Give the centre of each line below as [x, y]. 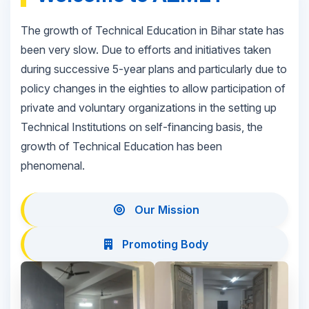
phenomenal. [53, 166]
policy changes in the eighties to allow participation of [153, 89]
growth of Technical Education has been [121, 147]
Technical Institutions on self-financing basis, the [142, 127]
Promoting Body [164, 245]
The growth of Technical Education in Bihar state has [152, 31]
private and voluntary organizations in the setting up [149, 108]
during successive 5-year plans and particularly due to [154, 69]
